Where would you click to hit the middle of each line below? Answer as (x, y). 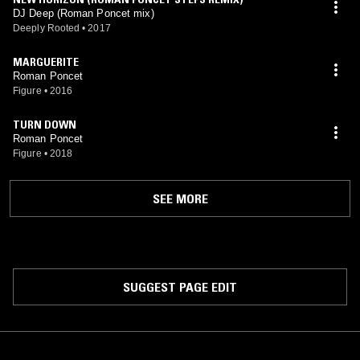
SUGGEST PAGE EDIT (180, 287)
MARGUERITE (46, 62)
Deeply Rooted (47, 28)
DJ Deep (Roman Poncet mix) (84, 13)
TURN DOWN (45, 125)
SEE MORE (180, 198)
